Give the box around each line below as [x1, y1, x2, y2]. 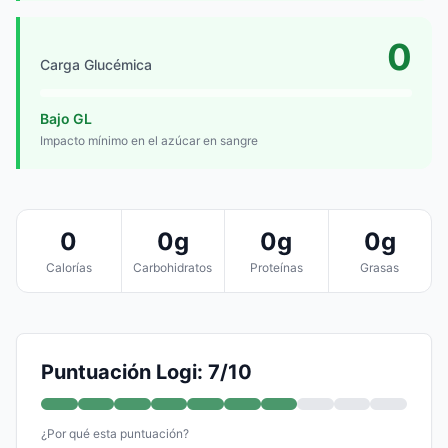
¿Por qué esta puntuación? [41, 425, 189, 441]
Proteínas [249, 259, 303, 275]
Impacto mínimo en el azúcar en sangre [40, 132, 258, 148]
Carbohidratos [133, 259, 213, 275]
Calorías [45, 259, 92, 275]
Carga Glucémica [40, 55, 152, 73]
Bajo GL [40, 109, 92, 127]
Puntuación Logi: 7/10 [41, 359, 252, 384]
